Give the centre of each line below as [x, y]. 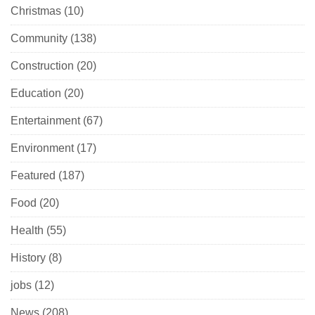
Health [27, 231]
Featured [33, 176]
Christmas [36, 11]
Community [39, 39]
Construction [42, 66]
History [28, 258]
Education [36, 94]
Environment [42, 148]
